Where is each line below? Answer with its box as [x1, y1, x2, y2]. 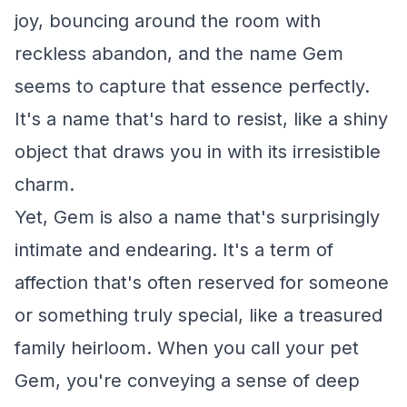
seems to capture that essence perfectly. [15, 75, 370, 97]
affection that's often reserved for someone [15, 272, 389, 293]
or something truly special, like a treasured [15, 304, 382, 326]
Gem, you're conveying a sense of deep [15, 370, 360, 392]
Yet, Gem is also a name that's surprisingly [15, 206, 380, 228]
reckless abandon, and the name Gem [15, 43, 343, 65]
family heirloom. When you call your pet [15, 337, 359, 359]
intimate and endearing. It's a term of [15, 239, 333, 261]
